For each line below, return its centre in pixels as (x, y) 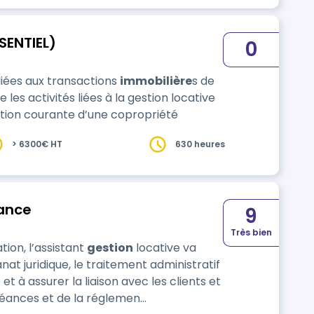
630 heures (200, 144)
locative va (164, 248)
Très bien (251, 232)
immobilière (156, 81)
